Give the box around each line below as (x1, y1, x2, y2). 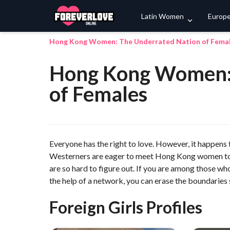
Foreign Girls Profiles (49, 197, 202, 217)
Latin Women (141, 11, 184, 21)
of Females (49, 82, 147, 106)
